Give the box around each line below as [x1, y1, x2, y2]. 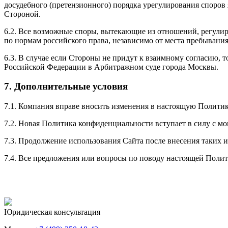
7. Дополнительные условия [4, 81, 128, 92]
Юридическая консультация [4, 207, 100, 216]
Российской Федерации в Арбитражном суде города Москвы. [4, 62, 218, 71]
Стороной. [4, 9, 41, 18]
